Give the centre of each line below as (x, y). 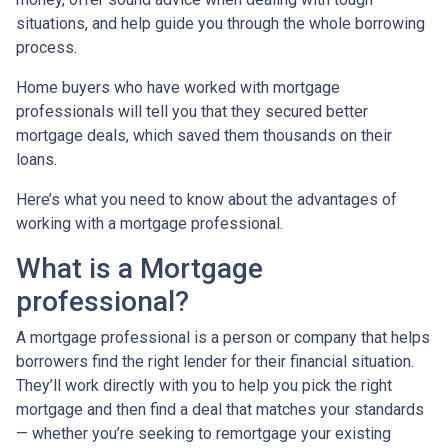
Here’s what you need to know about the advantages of (206, 199)
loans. (36, 159)
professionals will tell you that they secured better (192, 111)
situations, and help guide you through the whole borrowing (220, 23)
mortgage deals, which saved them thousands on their (204, 135)
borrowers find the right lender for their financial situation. (215, 361)
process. (46, 47)
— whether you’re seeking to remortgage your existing (203, 433)
